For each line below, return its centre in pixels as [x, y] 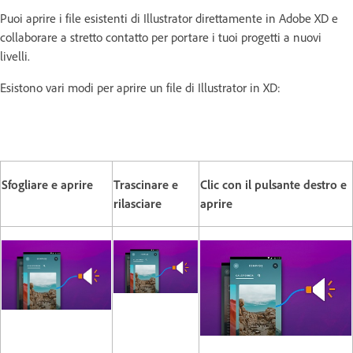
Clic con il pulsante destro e [273, 184]
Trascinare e [146, 184]
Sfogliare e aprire [47, 184]
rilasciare [137, 203]
